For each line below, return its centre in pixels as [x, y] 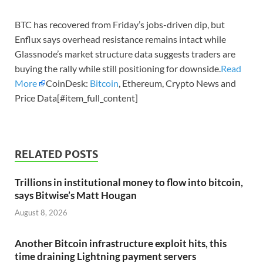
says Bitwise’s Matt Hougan [76, 195]
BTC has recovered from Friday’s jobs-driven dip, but [120, 25]
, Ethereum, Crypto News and [177, 83]
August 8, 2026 [41, 212]
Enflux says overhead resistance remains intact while [120, 39]
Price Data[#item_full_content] [76, 98]
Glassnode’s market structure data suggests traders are [125, 54]
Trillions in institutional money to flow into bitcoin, [129, 183]
